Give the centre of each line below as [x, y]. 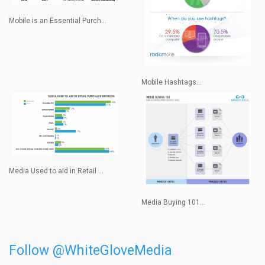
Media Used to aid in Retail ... [56, 171]
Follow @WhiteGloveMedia [91, 250]
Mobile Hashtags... [172, 82]
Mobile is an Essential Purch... [58, 20]
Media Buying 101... [173, 202]
